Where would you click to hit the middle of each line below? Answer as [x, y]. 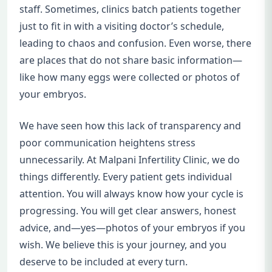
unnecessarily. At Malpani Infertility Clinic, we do [130, 159]
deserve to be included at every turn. [104, 261]
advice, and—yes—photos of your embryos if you [132, 227]
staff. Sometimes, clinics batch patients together [130, 9]
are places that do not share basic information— [131, 60]
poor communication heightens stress [107, 142]
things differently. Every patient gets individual [126, 176]
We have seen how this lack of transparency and [130, 125]
